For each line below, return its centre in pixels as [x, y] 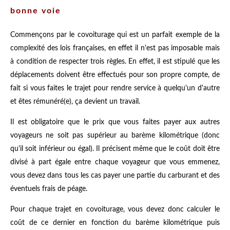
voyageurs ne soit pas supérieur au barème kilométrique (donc [115, 135]
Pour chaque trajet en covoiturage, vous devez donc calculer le [115, 209]
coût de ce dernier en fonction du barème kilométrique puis [115, 223]
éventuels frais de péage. [49, 189]
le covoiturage [92, 35]
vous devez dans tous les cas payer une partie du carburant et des [115, 175]
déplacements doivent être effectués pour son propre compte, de [115, 75]
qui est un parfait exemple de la [167, 35]
